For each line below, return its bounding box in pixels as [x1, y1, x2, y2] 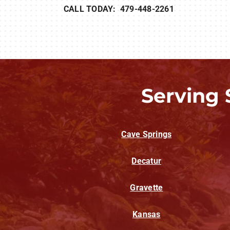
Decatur [131, 156, 162, 166]
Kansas [132, 209, 161, 219]
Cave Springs [121, 129, 172, 139]
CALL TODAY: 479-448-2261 [63, 4, 174, 14]
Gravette [130, 182, 163, 193]
